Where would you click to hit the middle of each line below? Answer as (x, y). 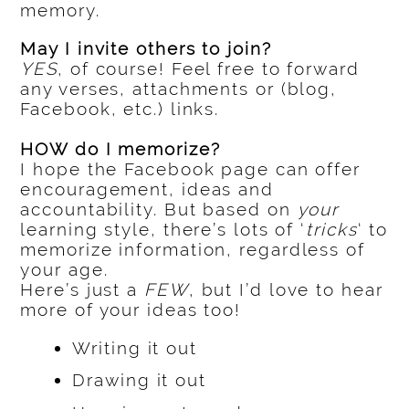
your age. (64, 270)
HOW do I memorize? (121, 149)
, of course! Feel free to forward (209, 69)
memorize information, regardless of (193, 250)
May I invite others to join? (146, 49)
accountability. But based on (159, 210)
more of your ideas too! (131, 310)
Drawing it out (139, 380)
